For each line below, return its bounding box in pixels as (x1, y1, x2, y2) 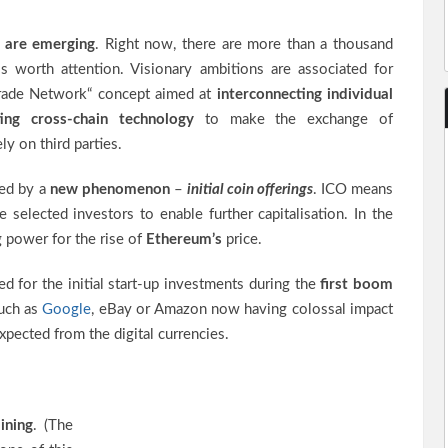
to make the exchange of (193, 112, 394, 127)
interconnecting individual (216, 87, 394, 102)
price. (226, 232, 262, 247)
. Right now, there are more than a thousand (95, 37, 394, 52)
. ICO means (312, 182, 394, 197)
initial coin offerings (186, 182, 313, 197)
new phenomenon (49, 182, 170, 197)
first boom (320, 277, 394, 292)
